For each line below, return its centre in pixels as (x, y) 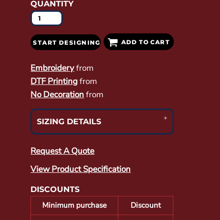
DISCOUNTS (55, 189)
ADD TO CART (146, 42)
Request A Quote (63, 151)
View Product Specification (81, 169)
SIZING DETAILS (69, 121)
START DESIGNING (67, 42)
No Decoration (57, 94)
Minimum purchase (75, 205)
